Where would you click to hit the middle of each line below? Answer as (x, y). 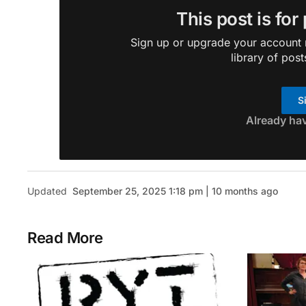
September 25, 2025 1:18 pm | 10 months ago (175, 191)
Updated (47, 191)
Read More (66, 237)
